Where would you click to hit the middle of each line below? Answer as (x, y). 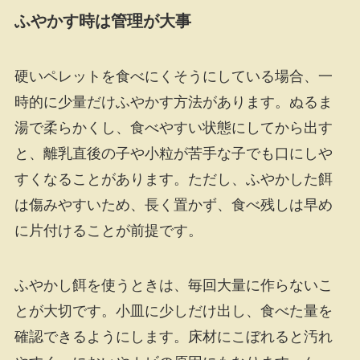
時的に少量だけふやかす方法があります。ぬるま (173, 102)
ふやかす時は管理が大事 (102, 20)
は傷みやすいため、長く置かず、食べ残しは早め (173, 205)
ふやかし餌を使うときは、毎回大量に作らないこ (173, 286)
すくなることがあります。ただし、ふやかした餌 (173, 180)
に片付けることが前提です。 (108, 231)
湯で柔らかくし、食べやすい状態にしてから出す (173, 128)
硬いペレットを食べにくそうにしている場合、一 (173, 77)
